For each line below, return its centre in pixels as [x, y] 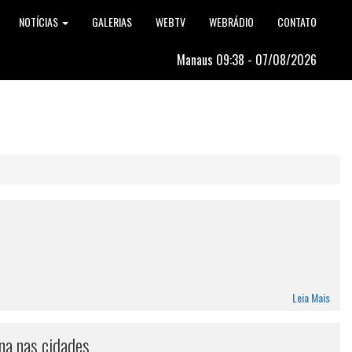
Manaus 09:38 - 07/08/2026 [247, 60]
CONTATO [297, 22]
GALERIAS [112, 22]
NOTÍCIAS [40, 22]
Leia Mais [280, 297]
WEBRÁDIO [231, 22]
